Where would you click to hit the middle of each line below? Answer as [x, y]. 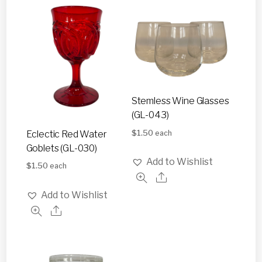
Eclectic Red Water [66, 134]
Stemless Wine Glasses [180, 101]
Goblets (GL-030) [61, 148]
